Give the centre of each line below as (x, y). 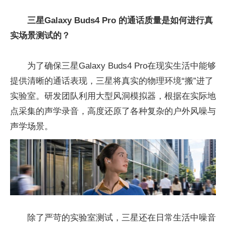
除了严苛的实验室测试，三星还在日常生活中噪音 (122, 218)
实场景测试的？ (40, 35)
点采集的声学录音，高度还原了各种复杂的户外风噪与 (113, 111)
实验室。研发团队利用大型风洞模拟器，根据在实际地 (113, 96)
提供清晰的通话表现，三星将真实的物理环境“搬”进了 (112, 81)
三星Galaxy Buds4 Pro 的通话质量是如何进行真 (120, 20)
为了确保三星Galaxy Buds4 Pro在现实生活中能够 (122, 66)
